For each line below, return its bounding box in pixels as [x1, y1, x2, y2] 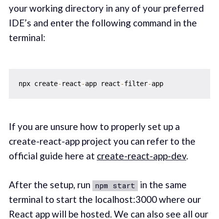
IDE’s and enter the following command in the [8, 17, 197, 28]
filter [124, 80, 148, 88]
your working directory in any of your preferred [8, 2, 204, 14]
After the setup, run [8, 178, 92, 190]
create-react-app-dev [96, 150, 186, 162]
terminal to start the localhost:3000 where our [8, 193, 201, 205]
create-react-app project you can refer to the [8, 135, 196, 147]
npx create [18, 80, 58, 88]
